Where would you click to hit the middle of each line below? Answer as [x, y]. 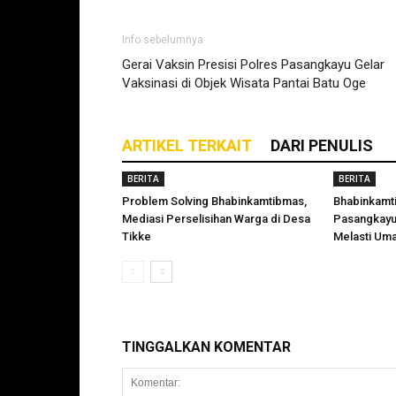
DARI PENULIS [322, 145]
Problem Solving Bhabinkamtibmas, [214, 201]
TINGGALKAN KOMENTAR [206, 347]
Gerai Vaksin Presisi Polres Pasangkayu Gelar [253, 65]
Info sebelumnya [163, 40]
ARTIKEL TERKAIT [187, 145]
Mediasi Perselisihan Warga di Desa [216, 219]
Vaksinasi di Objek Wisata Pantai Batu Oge [244, 83]
